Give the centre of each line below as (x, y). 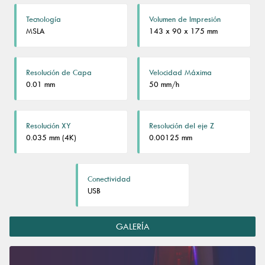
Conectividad (109, 179)
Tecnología (43, 19)
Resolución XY (49, 125)
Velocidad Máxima (180, 72)
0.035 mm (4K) (51, 137)
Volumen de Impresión (185, 19)
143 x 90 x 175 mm (183, 31)
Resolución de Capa (59, 72)
